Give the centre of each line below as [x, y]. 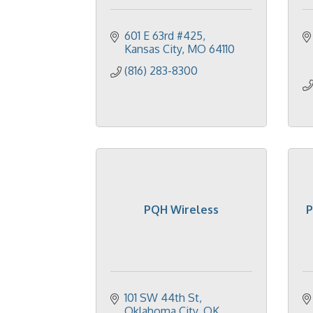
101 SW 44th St [162, 298]
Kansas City [153, 49]
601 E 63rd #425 [163, 36]
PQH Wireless [181, 210]
